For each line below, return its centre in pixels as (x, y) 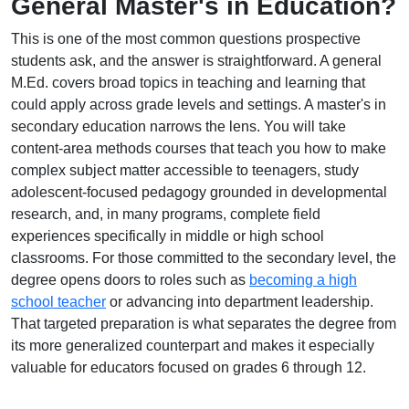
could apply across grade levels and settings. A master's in (199, 105)
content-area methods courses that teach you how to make (199, 148)
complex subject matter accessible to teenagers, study (185, 170)
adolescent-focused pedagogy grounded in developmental (199, 192)
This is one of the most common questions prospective (186, 39)
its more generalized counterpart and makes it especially (193, 346)
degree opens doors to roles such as (130, 280)
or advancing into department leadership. (240, 302)
